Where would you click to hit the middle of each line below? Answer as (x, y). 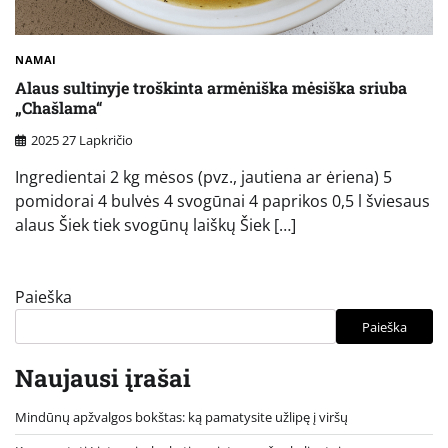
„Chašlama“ (59, 107)
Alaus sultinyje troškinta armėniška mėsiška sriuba (211, 87)
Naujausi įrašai (103, 378)
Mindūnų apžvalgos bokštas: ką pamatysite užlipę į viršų (181, 417)
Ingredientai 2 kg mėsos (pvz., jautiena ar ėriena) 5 (203, 177)
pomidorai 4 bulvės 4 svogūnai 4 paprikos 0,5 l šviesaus (222, 201)
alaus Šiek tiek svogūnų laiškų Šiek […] (155, 225)
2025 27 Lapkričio (82, 140)
